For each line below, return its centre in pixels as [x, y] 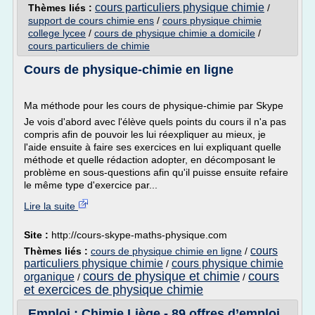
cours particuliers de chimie [89, 46]
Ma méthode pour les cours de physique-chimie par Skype [154, 105]
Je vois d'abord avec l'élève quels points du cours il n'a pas [155, 122]
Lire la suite [51, 206]
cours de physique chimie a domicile [175, 33]
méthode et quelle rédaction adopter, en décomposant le [150, 160]
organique [49, 277]
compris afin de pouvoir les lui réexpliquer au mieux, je [145, 134]
